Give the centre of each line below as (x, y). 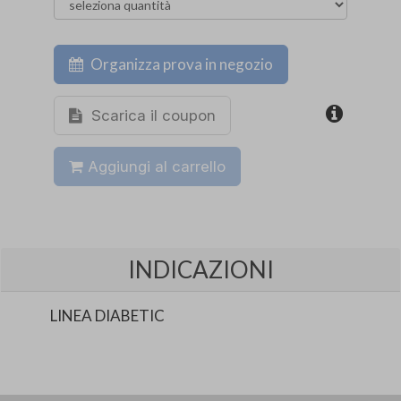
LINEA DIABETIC (107, 316)
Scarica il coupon (151, 115)
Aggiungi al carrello (154, 166)
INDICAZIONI (200, 270)
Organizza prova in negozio (180, 64)
